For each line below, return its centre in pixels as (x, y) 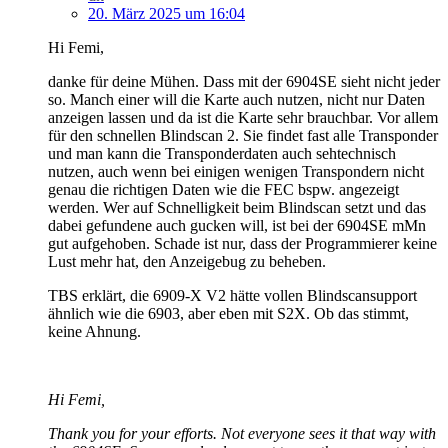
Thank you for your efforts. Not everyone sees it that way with (242, 433)
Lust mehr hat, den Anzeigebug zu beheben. (187, 261)
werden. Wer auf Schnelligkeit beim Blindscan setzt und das (237, 207)
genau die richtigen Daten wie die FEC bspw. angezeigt (223, 189)
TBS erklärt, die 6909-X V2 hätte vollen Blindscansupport (232, 295)
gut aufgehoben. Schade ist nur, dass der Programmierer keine (242, 243)
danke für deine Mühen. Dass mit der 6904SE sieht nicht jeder (244, 81)
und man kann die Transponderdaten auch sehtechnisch (222, 153)
